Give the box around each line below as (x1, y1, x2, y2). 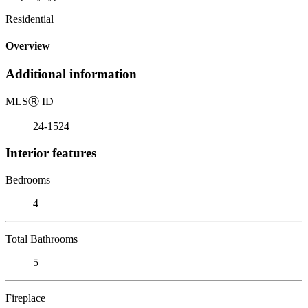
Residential (5, 12, 54, 25)
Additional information (5, 67, 137, 82)
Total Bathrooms (5, 232, 78, 245)
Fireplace (5, 291, 45, 304)
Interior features (5, 145, 96, 160)
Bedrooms (5, 173, 50, 186)
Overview (5, 40, 50, 52)
